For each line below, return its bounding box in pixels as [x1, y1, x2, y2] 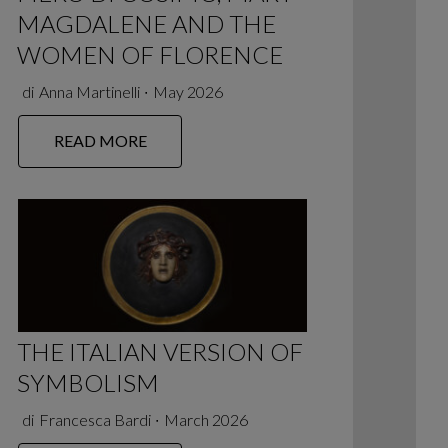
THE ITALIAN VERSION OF [17, 336, 304, 366]
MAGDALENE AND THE [17, 8, 277, 38]
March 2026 [163, 409, 248, 429]
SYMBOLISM [17, 367, 160, 397]
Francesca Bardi [38, 409, 151, 429]
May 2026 [152, 81, 223, 101]
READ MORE [53, 131, 147, 151]
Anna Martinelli [38, 81, 140, 101]
